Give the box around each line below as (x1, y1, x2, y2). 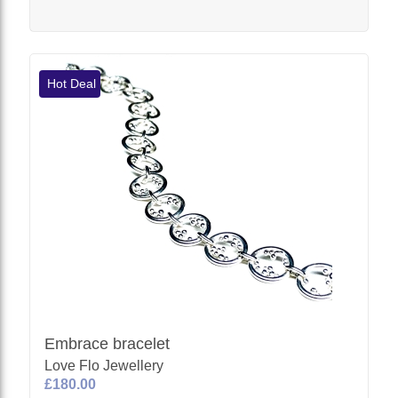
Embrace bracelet (44, 334, 171, 353)
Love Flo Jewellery (44, 357, 164, 373)
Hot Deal (44, 76, 97, 91)
